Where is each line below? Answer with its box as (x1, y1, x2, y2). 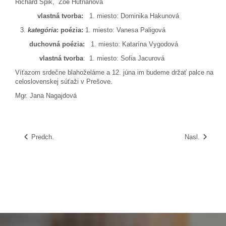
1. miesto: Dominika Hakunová (87, 12, 179, 20)
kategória (28, 26, 56, 34)
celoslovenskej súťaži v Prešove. (15, 78, 112, 86)
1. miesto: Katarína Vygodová (85, 40, 178, 48)
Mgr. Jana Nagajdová (15, 92, 77, 100)
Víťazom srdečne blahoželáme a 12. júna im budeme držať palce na (15, 69, 213, 77)
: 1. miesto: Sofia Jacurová (83, 54, 164, 63)
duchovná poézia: (15, 40, 85, 48)
